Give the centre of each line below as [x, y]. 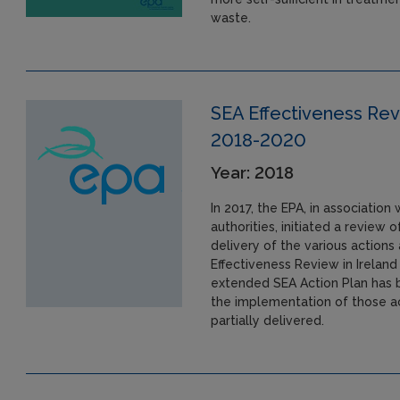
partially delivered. [267, 320]
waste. [230, 17]
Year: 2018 [252, 172]
